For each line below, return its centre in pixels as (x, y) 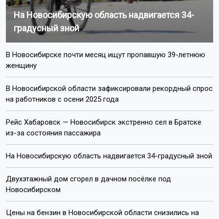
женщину (21, 65)
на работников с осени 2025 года (62, 99)
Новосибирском (33, 189)
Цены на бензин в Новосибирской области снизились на (102, 212)
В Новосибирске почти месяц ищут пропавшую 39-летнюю (106, 55)
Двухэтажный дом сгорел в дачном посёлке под (88, 179)
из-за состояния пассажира (53, 133)
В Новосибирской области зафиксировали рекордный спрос (109, 88)
